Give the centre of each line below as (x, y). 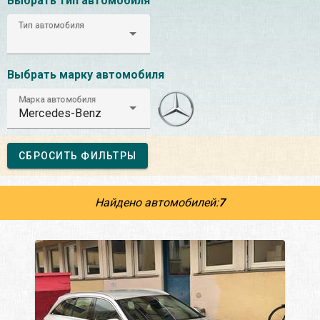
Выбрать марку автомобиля (86, 74)
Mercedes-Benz (60, 113)
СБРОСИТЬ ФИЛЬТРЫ (77, 155)
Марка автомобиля (57, 99)
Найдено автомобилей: (157, 202)
